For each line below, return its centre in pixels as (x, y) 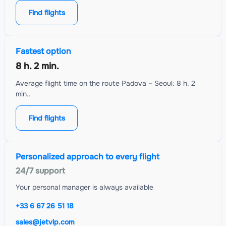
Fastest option (43, 51)
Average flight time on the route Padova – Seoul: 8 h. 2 (105, 83)
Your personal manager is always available (84, 187)
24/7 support (40, 171)
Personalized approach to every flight (88, 157)
